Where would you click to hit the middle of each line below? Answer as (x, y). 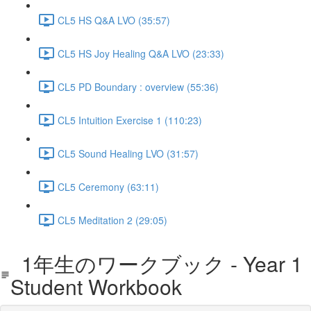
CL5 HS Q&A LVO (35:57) (114, 20)
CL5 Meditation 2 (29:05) (112, 220)
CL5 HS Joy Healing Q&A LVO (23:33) (141, 53)
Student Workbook (96, 286)
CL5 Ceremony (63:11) (108, 186)
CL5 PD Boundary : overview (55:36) (138, 86)
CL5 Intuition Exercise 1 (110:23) (130, 120)
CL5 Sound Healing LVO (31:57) (128, 153)
